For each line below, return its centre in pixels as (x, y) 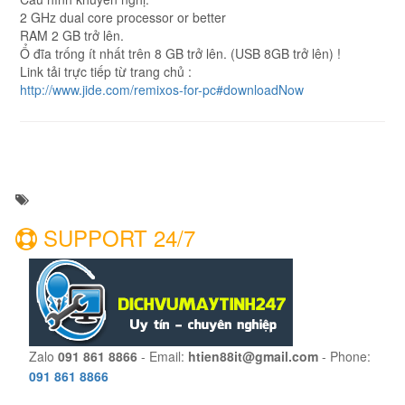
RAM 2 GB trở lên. (72, 35)
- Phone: (344, 356)
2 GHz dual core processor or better (123, 17)
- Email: (163, 356)
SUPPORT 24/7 (116, 237)
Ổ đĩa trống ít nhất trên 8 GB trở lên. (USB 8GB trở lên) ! (180, 53)
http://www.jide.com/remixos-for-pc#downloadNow (162, 89)
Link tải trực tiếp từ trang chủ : (106, 71)
